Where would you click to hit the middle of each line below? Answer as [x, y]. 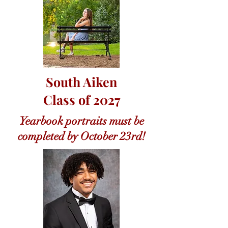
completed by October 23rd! [81, 136]
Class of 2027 [81, 99]
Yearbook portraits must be [81, 121]
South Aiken [81, 82]
